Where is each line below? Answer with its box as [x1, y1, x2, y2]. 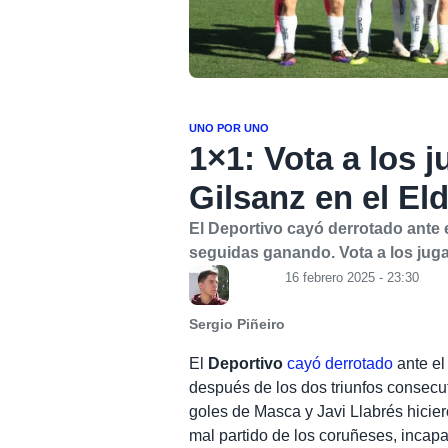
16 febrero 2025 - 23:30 [285, 269, 420, 285]
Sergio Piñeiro [189, 316, 286, 332]
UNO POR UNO [189, 121, 270, 134]
